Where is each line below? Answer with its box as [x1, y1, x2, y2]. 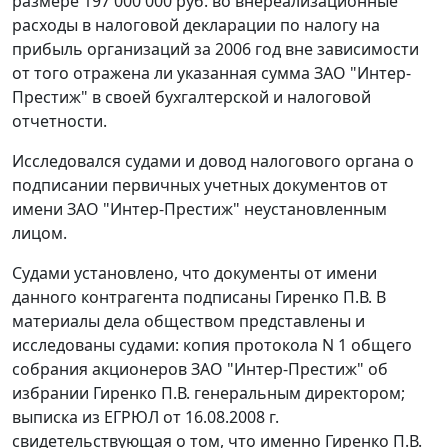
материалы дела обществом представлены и [12, 310, 365, 333]
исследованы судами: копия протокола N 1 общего [12, 334, 412, 357]
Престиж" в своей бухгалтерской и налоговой [12, 86, 371, 109]
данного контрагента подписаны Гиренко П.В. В [12, 286, 386, 309]
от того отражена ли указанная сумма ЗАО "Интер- [12, 62, 411, 85]
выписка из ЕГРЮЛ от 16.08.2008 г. [12, 406, 279, 429]
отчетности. [12, 110, 107, 133]
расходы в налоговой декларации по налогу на [12, 14, 380, 37]
